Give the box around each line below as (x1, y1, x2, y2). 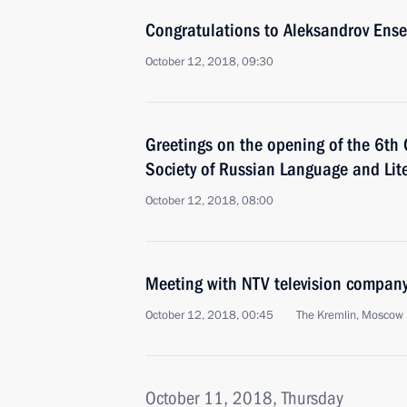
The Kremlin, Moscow (296, 307, 403, 323)
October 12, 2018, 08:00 (145, 193, 273, 209)
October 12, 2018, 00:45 (145, 307, 273, 323)
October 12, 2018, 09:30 (145, 54, 273, 70)
